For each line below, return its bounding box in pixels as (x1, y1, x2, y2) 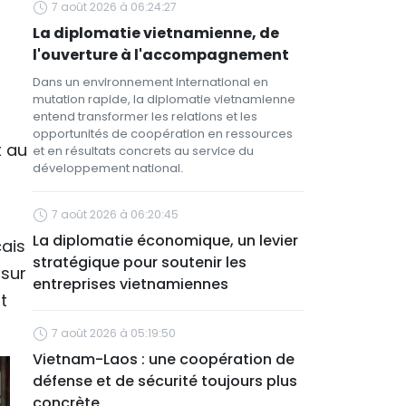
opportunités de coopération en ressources (33, 125, 293, 142)
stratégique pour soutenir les (33, 252, 246, 273)
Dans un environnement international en (33, 73, 268, 91)
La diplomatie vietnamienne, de (33, 23, 279, 43)
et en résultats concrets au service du (33, 142, 254, 159)
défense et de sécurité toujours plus (33, 371, 297, 391)
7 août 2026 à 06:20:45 (52, 207, 179, 222)
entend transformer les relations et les (33, 108, 257, 125)
